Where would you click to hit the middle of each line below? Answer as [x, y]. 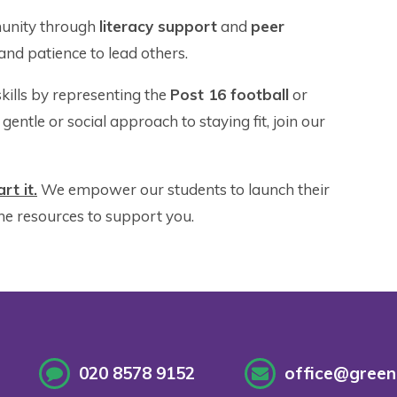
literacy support [158, 27]
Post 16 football [230, 95]
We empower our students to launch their [183, 190]
